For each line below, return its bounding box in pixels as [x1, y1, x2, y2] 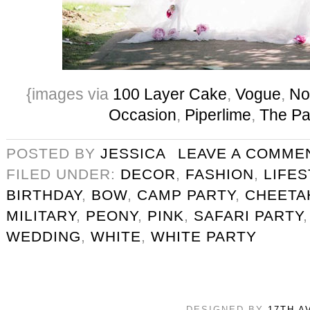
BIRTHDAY [6, 186, 82, 203]
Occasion [108, 105, 176, 124]
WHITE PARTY [151, 228, 257, 244]
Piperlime [184, 105, 251, 124]
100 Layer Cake [113, 84, 227, 103]
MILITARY [6, 207, 76, 224]
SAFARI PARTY [194, 207, 303, 224]
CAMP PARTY [137, 186, 235, 203]
